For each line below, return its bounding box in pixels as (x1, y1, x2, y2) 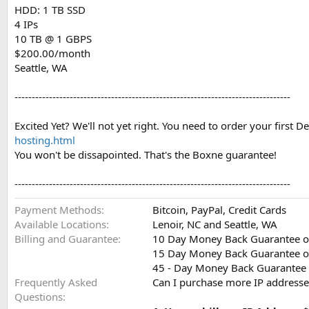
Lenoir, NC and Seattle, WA (152, 217, 277, 232)
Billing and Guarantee (14, 232, 118, 246)
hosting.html (14, 133, 75, 148)
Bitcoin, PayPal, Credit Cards (152, 203, 286, 217)
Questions (14, 290, 63, 304)
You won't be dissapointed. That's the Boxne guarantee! (14, 148, 277, 162)
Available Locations (14, 217, 106, 232)
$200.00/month (14, 46, 90, 61)
